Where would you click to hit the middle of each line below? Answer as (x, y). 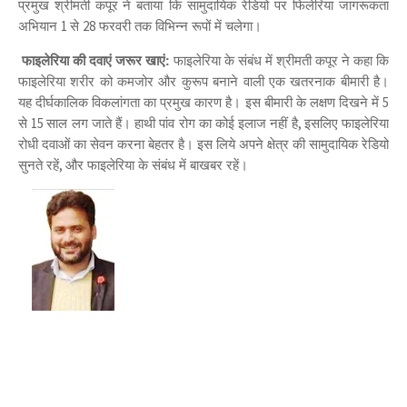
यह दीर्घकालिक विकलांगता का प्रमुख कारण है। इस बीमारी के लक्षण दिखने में (200, 102)
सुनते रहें (39, 164)
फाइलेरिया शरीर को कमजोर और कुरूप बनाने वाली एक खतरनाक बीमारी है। (203, 81)
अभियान (40, 25)
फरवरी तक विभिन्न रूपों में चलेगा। (179, 25)
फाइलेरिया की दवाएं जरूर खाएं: (96, 60)
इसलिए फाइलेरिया (347, 123)
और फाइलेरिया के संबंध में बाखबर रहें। (157, 164)
